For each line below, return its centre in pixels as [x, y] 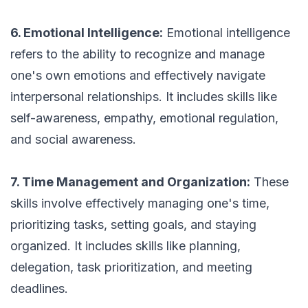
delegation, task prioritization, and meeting [131, 267]
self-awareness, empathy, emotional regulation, [144, 118]
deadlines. [39, 289]
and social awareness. [73, 140]
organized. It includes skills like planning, [125, 246]
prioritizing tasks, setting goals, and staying [133, 225]
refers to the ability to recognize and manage [137, 54]
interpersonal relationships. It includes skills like [144, 97]
